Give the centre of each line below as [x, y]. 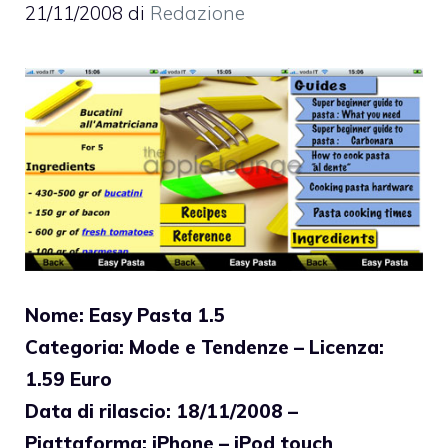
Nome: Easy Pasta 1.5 [125, 315]
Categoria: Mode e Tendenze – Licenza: [204, 347]
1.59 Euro [68, 379]
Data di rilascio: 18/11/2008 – [161, 411]
